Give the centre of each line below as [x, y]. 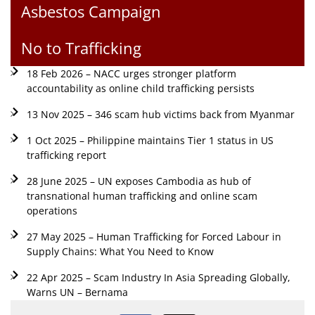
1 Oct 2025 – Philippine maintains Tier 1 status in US [150, 140]
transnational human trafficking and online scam [142, 195]
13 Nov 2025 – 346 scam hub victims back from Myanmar [160, 114]
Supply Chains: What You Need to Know [120, 251]
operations [52, 210]
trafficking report [66, 155]
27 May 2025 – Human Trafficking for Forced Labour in [154, 236]
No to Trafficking [81, 47]
